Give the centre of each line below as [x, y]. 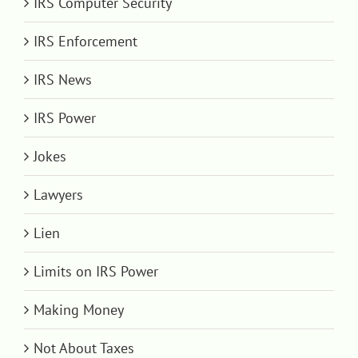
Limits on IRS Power [96, 272]
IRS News [63, 80]
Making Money [79, 310]
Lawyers [58, 195]
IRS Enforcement [86, 42]
